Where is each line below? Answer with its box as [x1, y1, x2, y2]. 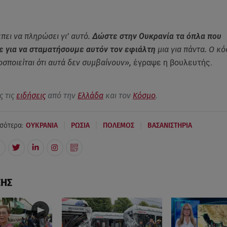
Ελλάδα [77, 90, 103, 100]
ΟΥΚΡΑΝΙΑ [25, 121, 58, 130]
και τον [103, 90, 133, 100]
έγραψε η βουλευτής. [131, 57, 212, 67]
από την [45, 90, 78, 100]
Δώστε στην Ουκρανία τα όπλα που [90, 31, 221, 41]
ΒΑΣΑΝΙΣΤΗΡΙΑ [147, 121, 192, 130]
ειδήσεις [16, 90, 46, 100]
